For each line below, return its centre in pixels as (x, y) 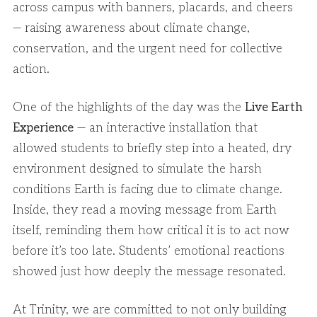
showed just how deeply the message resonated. (149, 272)
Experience (43, 128)
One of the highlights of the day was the (129, 108)
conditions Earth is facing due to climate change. (148, 190)
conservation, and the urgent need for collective (148, 49)
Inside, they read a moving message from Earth (145, 211)
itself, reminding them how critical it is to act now (151, 231)
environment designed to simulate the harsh (137, 169)
